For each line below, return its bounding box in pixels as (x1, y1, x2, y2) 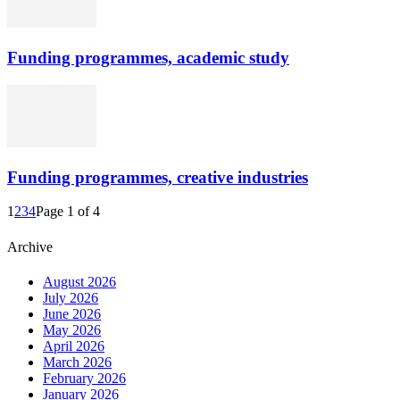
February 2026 (43, 370, 126, 386)
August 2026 (43, 273, 116, 289)
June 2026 (43, 305, 101, 321)
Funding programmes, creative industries (7, 167, 308, 187)
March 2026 (43, 354, 112, 370)
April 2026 (43, 337, 104, 354)
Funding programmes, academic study (7, 48, 289, 68)
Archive (7, 238, 53, 254)
